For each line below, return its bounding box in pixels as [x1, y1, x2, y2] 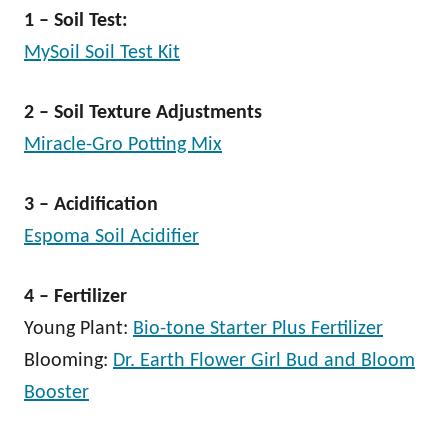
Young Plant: [24, 319, 133, 339]
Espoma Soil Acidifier [24, 227, 199, 247]
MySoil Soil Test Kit [24, 43, 180, 63]
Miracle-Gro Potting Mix [24, 135, 222, 155]
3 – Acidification [24, 195, 158, 215]
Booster [24, 383, 89, 403]
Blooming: [24, 351, 113, 371]
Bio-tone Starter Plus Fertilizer [133, 319, 383, 339]
